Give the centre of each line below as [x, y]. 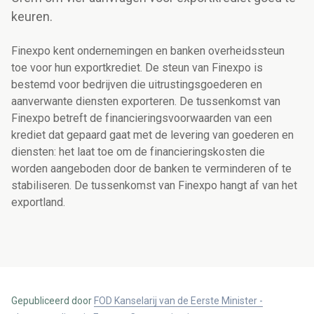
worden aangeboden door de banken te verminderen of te [151, 169]
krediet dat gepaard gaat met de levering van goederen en [152, 135]
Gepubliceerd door [53, 301]
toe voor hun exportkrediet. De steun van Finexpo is [137, 68]
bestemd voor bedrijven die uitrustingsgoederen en [137, 85]
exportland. [38, 203]
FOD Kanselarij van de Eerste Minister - [178, 301]
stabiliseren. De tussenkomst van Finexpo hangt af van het [154, 186]
